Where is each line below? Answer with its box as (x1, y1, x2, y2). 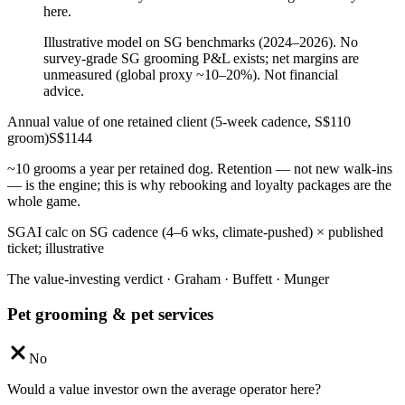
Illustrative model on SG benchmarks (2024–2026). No (43, 34, 358, 51)
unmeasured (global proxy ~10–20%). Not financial (43, 67, 338, 83)
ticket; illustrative (7, 240, 104, 257)
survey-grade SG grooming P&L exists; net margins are (43, 51, 359, 67)
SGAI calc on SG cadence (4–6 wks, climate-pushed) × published (7, 224, 383, 240)
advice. (43, 83, 84, 99)
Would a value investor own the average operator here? (7, 381, 321, 397)
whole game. (7, 193, 80, 210)
